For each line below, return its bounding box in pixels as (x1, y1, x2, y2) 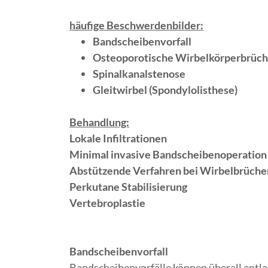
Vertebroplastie (69, 196, 145, 209)
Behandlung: (69, 115, 129, 129)
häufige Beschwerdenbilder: (69, 19, 203, 32)
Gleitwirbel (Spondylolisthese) (93, 83, 238, 96)
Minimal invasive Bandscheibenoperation (69, 148, 267, 161)
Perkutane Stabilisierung (69, 180, 187, 193)
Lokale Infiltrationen (69, 132, 167, 145)
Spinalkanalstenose (93, 67, 186, 80)
